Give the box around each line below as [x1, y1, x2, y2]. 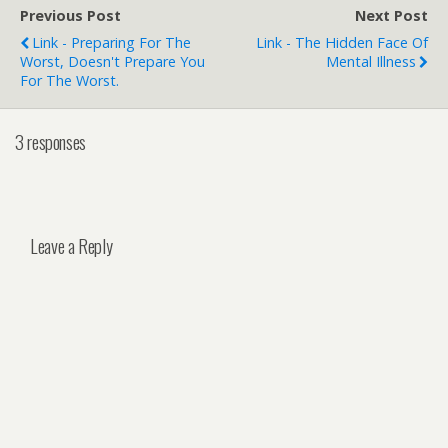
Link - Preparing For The [32, 33, 191, 52]
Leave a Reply [30, 232, 113, 260]
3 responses [15, 127, 86, 155]
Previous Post [20, 6, 121, 25]
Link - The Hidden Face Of [256, 33, 428, 52]
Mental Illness [326, 52, 416, 71]
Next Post [355, 6, 428, 25]
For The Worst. [20, 71, 119, 90]
